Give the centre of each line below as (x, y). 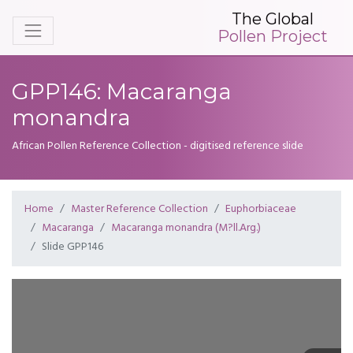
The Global (273, 19)
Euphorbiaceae (261, 209)
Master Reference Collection (139, 209)
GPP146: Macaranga (122, 91)
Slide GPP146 (72, 247)
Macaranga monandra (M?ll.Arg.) (186, 228)
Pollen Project (273, 36)
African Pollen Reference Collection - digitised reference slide (158, 146)
